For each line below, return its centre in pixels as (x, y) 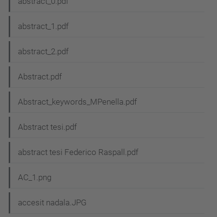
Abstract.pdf (40, 77)
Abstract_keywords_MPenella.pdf (77, 102)
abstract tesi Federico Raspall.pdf (78, 152)
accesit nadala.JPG (52, 203)
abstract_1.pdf (43, 26)
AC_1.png (35, 178)
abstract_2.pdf (43, 52)
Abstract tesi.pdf (47, 127)
